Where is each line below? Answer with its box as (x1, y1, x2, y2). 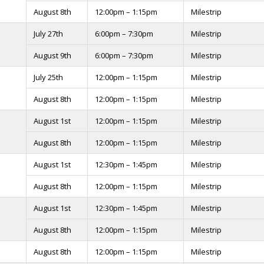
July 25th (34, 72, 63, 82)
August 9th (34, 50, 71, 61)
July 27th (34, 28, 63, 39)
